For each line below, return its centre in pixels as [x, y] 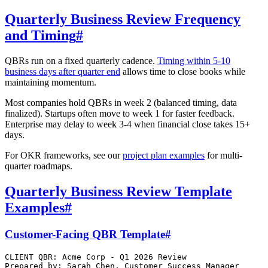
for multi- [223, 156]
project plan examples [164, 156]
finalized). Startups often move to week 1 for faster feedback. [120, 114]
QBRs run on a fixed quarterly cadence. [81, 61]
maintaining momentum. [51, 83]
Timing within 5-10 [194, 61]
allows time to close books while [183, 72]
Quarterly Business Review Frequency [123, 19]
